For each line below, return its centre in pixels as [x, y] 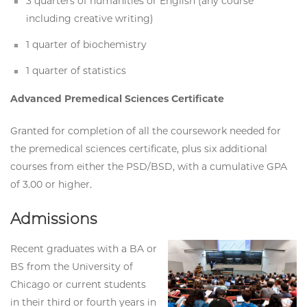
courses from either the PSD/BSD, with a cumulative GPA [149, 167]
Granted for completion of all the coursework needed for [146, 131]
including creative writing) [90, 18]
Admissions [54, 219]
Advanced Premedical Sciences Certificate [117, 99]
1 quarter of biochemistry [87, 45]
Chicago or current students [78, 285]
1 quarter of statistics [76, 71]
